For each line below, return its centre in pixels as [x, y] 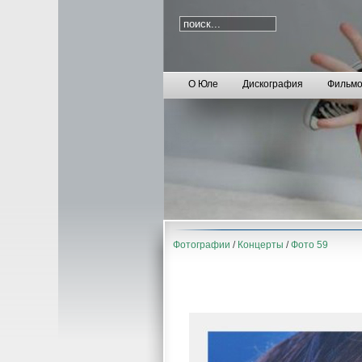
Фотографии [202, 245]
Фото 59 [309, 245]
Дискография [273, 84]
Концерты [261, 245]
